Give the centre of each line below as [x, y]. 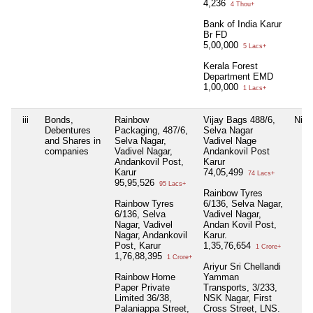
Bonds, [59, 120]
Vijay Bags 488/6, [239, 120]
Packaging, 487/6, [151, 131]
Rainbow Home [145, 277]
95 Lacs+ [172, 184]
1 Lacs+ [254, 88]
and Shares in [73, 141]
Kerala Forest [231, 66]
